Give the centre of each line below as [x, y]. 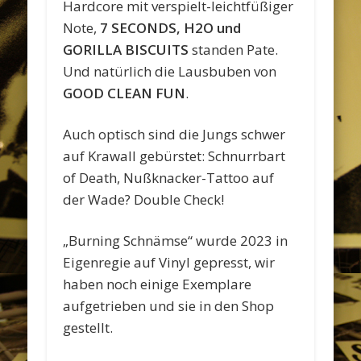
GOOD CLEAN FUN [124, 93]
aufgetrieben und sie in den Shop [169, 305]
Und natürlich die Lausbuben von [170, 71]
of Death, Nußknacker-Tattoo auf [169, 177]
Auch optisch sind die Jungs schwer [174, 134]
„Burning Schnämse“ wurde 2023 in [176, 240]
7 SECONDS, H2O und [171, 27]
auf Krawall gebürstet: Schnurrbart [174, 156]
